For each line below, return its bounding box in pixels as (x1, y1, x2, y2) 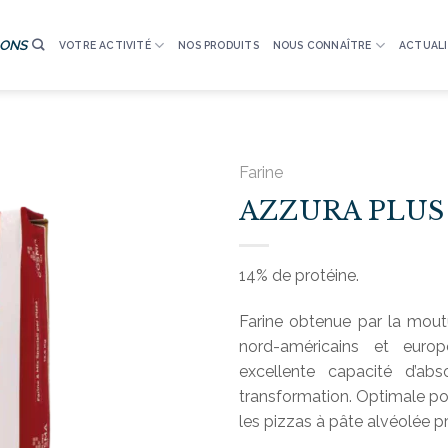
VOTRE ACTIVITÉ (58, 39, 151, 51)
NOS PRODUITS (178, 39, 259, 51)
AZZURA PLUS (239, 195, 444, 227)
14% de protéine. (239, 266, 359, 285)
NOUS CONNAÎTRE (272, 39, 372, 51)
